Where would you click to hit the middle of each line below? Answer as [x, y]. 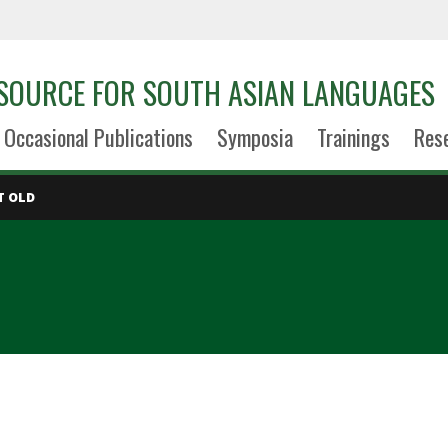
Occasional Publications [98, 137]
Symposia [254, 137]
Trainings [353, 137]
